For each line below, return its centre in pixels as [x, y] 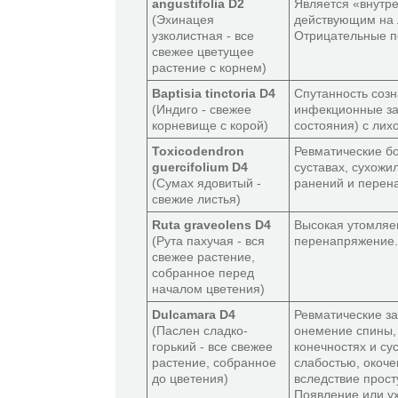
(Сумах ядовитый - [207, 183]
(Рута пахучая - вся [208, 241]
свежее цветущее [203, 52]
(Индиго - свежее [202, 109]
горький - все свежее [212, 346]
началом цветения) [208, 289]
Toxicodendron [198, 151]
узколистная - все [203, 36]
